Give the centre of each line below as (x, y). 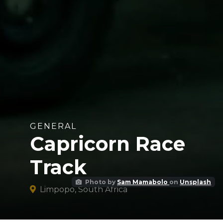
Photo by (101, 182)
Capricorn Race (108, 144)
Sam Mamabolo (143, 182)
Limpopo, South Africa (84, 189)
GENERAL (53, 126)
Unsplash (196, 182)
